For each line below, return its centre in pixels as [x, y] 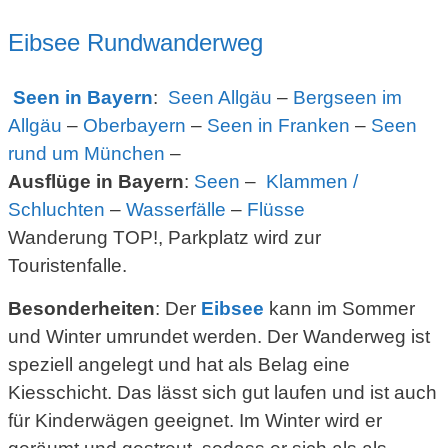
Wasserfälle [176, 210]
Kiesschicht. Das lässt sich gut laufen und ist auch [222, 393]
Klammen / [312, 182]
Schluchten [56, 210]
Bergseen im [347, 98]
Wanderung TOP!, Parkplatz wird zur [164, 238]
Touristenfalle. [67, 266]
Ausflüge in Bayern [96, 182]
